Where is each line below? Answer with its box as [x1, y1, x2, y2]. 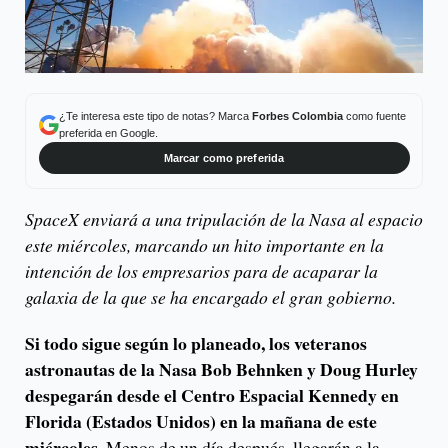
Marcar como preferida [163, 151, 285, 164]
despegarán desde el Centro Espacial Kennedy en [25, 382, 399, 409]
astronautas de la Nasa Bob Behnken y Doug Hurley [25, 356, 418, 383]
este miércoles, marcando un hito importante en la [25, 233, 384, 258]
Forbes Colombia [251, 109, 343, 122]
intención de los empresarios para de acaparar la [25, 259, 378, 284]
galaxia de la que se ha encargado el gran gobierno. [25, 285, 396, 310]
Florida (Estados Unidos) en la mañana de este [25, 408, 377, 435]
